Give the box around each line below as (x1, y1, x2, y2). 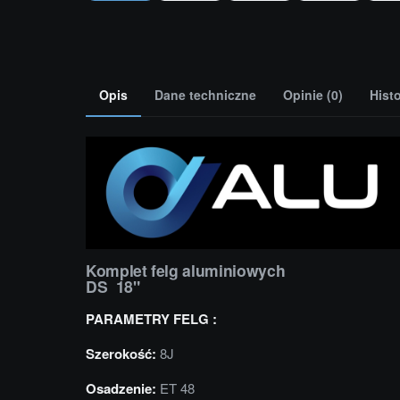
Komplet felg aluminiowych (86, 258, 286, 281)
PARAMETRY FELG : (86, 308, 217, 329)
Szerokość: (86, 343, 156, 363)
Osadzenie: (86, 378, 156, 398)
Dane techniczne (154, 85, 256, 104)
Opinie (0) (283, 85, 343, 104)
